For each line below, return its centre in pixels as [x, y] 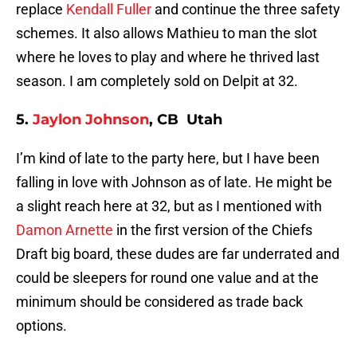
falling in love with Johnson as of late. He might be [174, 182]
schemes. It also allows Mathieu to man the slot [167, 33]
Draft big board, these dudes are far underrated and [178, 254]
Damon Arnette [65, 230]
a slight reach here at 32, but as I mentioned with [169, 206]
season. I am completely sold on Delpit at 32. [157, 81]
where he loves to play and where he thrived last [168, 57]
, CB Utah [186, 120]
